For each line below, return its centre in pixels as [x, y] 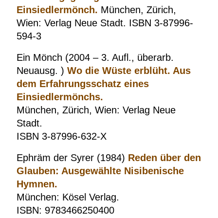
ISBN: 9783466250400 [65, 210]
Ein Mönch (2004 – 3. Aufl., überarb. [95, 57]
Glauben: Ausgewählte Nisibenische [100, 171]
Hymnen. [37, 184]
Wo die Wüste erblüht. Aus [129, 71]
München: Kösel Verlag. [68, 197]
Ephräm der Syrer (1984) [72, 158]
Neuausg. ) [42, 71]
